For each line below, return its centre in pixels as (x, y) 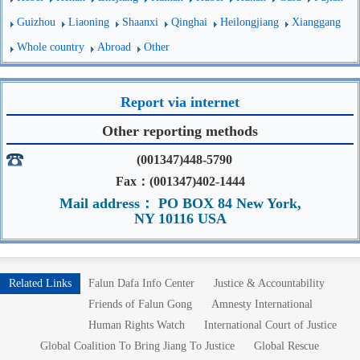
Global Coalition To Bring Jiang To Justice (137, 346)
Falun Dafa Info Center (141, 283)
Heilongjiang (250, 22)
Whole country (51, 47)
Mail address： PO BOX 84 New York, (180, 203)
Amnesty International (262, 304)
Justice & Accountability (269, 283)
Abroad (114, 47)
